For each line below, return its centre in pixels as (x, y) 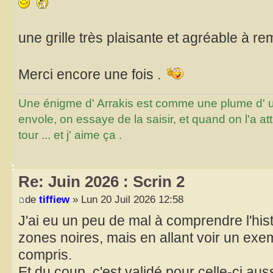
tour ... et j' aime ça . (70, 135)
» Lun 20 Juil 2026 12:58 (126, 200)
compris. (45, 255)
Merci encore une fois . (91, 75)
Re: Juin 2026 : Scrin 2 (101, 181)
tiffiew (54, 200)
